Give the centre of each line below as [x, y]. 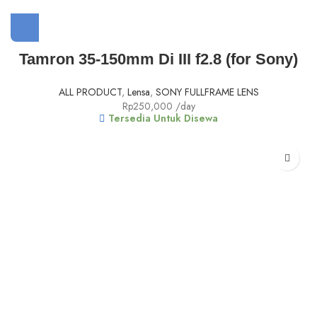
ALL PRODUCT [90, 92]
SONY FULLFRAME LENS [207, 92]
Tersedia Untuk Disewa [163, 119]
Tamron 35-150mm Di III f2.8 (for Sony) [158, 59]
